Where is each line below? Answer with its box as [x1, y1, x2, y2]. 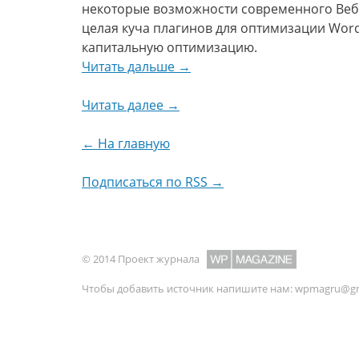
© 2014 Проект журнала [82, 252, 202, 266]
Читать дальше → [82, 58, 191, 75]
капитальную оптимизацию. [82, 38, 257, 56]
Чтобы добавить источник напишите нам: [82, 281, 295, 296]
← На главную [82, 135, 170, 152]
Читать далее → [82, 96, 179, 114]
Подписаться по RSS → [82, 173, 224, 191]
